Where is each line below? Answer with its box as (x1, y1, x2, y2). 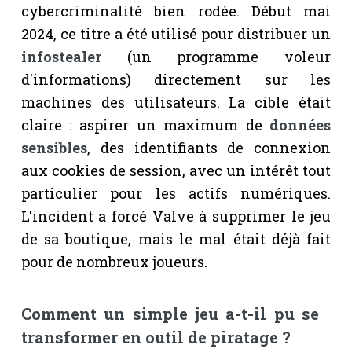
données (269, 115, 332, 134)
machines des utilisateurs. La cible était (20, 92, 332, 112)
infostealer (20, 46, 101, 66)
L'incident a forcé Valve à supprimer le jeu (20, 206, 332, 225)
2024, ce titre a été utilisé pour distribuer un (20, 24, 332, 43)
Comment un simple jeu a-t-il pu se (20, 302, 320, 324)
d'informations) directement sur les (20, 69, 332, 89)
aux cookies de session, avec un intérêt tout (20, 160, 332, 180)
